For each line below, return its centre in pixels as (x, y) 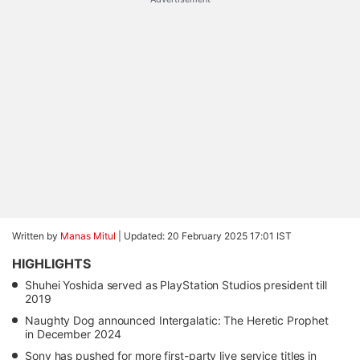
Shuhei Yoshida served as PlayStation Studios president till (176, 285)
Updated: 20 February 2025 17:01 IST (208, 236)
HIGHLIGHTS (51, 264)
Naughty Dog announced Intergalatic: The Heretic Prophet (177, 320)
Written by (36, 236)
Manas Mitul (88, 236)
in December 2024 (73, 334)
